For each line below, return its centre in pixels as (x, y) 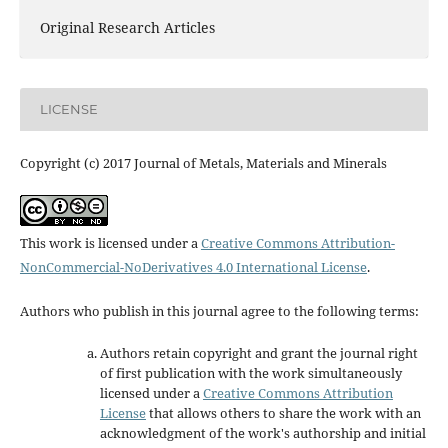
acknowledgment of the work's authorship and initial (262, 432)
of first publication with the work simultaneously (250, 372)
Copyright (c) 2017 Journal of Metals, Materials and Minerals (203, 162)
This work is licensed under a (110, 242)
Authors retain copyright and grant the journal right (258, 352)
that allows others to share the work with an (283, 412)
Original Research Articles (127, 27)
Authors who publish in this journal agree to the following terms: (219, 310)
